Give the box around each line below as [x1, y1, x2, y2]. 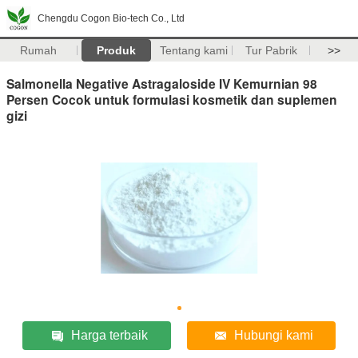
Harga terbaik [71, 328, 149, 342]
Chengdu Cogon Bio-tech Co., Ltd [38, 13, 185, 24]
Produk [96, 44, 136, 57]
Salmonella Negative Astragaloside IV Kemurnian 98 [6, 74, 317, 93]
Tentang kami [159, 44, 228, 57]
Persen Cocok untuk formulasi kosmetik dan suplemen [6, 89, 337, 109]
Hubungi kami [234, 328, 314, 342]
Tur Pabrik [245, 44, 297, 57]
